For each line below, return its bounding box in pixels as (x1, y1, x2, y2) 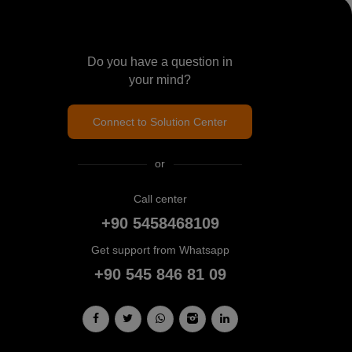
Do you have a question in (87, 55, 233, 69)
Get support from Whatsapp (90, 243, 229, 256)
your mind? (129, 73, 191, 87)
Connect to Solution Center (93, 115, 227, 128)
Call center (133, 192, 187, 206)
